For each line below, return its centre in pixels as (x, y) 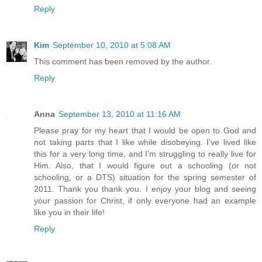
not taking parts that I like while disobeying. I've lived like (145, 142)
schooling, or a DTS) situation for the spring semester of (145, 177)
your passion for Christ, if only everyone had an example (145, 201)
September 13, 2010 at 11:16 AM (120, 114)
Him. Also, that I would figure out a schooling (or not (145, 166)
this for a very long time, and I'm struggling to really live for (145, 154)
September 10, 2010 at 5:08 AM (112, 45)
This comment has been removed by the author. (123, 62)
